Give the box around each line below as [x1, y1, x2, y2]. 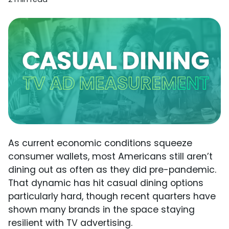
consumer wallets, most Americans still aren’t [8, 150, 213, 163]
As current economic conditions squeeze [8, 137, 192, 149]
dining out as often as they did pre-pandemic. [8, 164, 216, 176]
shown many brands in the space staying [8, 203, 195, 216]
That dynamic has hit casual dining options [8, 177, 203, 189]
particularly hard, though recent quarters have [8, 190, 216, 202]
